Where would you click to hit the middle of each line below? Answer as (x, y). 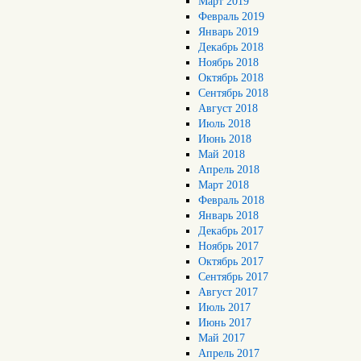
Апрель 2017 (229, 353)
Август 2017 (228, 292)
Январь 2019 (229, 32)
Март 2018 (224, 185)
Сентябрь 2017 (234, 277)
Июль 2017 (225, 307)
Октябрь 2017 (231, 261)
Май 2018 (222, 154)
